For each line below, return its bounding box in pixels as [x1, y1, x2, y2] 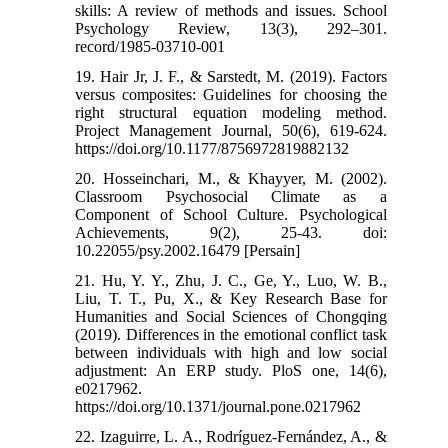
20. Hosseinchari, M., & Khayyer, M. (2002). [75, 169, 387, 187]
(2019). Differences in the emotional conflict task [75, 325, 387, 343]
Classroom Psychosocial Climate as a [75, 187, 387, 205]
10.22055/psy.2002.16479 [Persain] [75, 241, 301, 259]
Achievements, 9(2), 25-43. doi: [75, 223, 387, 241]
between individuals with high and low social [75, 343, 387, 361]
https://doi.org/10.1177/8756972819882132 [75, 139, 350, 157]
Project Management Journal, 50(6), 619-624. [75, 121, 387, 139]
